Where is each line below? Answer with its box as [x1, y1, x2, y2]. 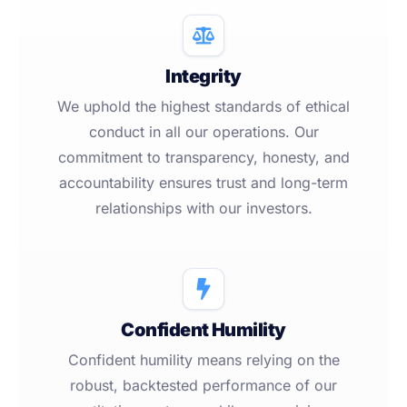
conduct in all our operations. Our [88, 123, 319, 142]
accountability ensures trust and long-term [59, 174, 348, 193]
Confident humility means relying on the [67, 351, 340, 370]
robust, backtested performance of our [70, 376, 337, 395]
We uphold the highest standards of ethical [57, 97, 350, 116]
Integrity [165, 65, 242, 88]
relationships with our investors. [94, 199, 313, 218]
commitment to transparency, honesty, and [57, 148, 350, 167]
